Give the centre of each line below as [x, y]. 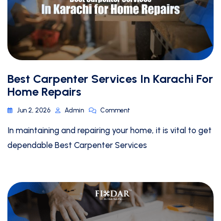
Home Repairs [44, 92]
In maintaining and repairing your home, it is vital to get [110, 130]
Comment [115, 110]
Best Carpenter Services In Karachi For [110, 79]
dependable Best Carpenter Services [77, 145]
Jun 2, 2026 [34, 110]
